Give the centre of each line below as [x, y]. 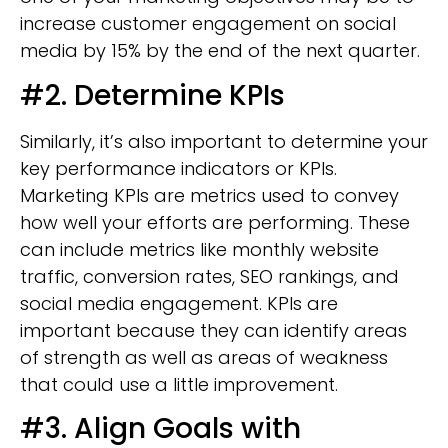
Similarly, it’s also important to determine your [224, 141]
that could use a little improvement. [179, 384]
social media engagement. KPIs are [179, 303]
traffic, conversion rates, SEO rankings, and [209, 276]
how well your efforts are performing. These [215, 222]
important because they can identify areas [213, 330]
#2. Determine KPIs [152, 95]
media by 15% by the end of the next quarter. [220, 51]
